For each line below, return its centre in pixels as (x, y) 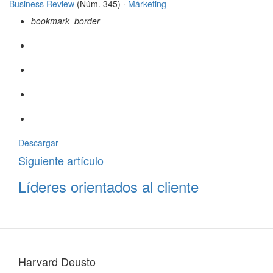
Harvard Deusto (57, 262)
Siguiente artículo (61, 161)
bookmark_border (66, 21)
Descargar (38, 143)
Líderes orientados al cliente (108, 186)
